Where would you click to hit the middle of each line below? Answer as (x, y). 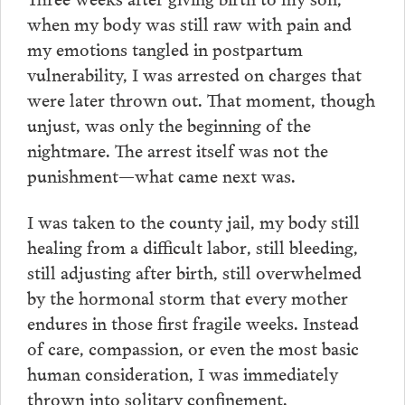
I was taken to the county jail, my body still (193, 221)
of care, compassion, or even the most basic (193, 348)
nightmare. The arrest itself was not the (177, 149)
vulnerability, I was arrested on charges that (194, 73)
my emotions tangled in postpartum (165, 47)
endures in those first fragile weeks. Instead (193, 322)
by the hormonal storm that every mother (187, 297)
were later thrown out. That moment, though (201, 98)
